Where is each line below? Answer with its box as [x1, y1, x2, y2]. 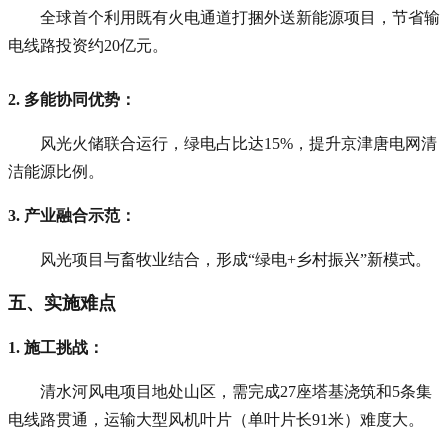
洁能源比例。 [8, 162, 104, 180]
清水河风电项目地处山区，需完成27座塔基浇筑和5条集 [40, 382, 432, 400]
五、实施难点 [8, 292, 116, 313]
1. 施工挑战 [8, 338, 88, 356]
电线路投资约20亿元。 [8, 36, 168, 54]
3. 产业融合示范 [8, 206, 120, 224]
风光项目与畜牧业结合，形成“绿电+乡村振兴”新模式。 [40, 250, 431, 268]
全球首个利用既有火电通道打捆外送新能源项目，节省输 [40, 8, 440, 26]
